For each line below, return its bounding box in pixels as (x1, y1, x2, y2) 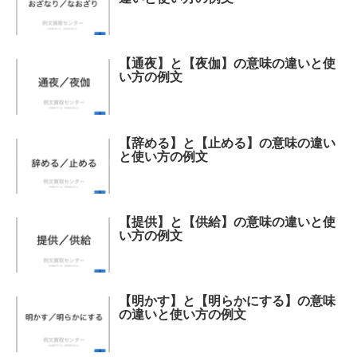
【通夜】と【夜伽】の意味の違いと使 (119, 57, 336, 71)
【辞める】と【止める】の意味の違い (119, 135, 336, 150)
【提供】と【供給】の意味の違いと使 (119, 214, 336, 229)
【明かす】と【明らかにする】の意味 (119, 294, 336, 308)
